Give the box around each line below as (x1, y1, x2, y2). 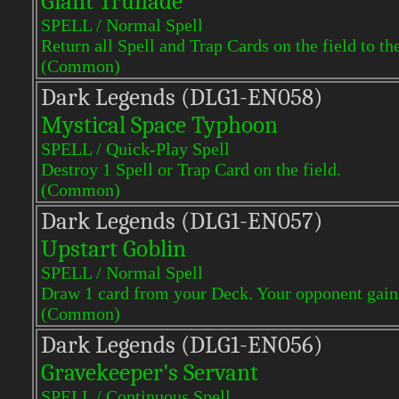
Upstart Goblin (41, 235, 186, 263)
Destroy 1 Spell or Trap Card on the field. (41, 159, 341, 179)
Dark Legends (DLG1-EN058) (41, 84, 322, 111)
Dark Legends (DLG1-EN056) (41, 331, 322, 359)
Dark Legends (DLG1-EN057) (41, 208, 322, 235)
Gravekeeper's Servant (41, 359, 258, 387)
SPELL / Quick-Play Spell (41, 139, 230, 159)
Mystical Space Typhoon (41, 111, 278, 139)
